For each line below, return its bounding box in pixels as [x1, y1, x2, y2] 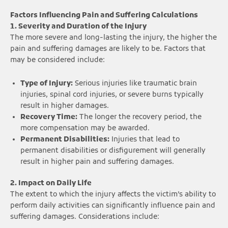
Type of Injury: [20, 79, 73, 88]
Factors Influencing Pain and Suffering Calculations [10, 11, 198, 20]
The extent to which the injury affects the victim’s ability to [10, 190, 216, 199]
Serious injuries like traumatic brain [73, 79, 197, 88]
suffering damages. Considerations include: [10, 213, 159, 222]
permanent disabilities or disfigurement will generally [20, 146, 206, 155]
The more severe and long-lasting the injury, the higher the [10, 33, 217, 42]
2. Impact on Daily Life [10, 179, 92, 188]
